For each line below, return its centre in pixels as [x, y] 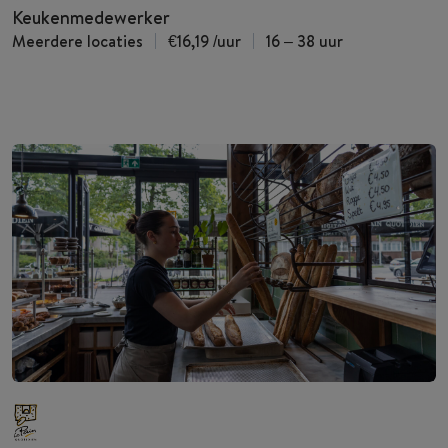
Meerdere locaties [77, 40]
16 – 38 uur [304, 40]
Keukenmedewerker [91, 17]
